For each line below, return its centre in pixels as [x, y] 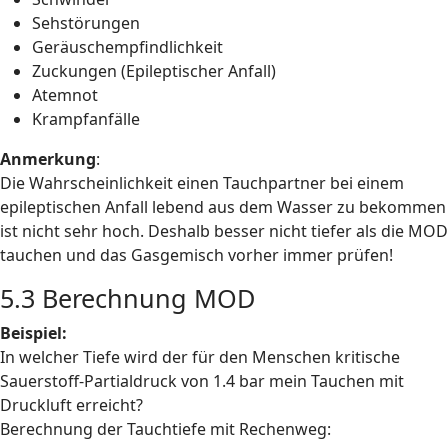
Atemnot [65, 95]
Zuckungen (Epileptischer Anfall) [154, 71]
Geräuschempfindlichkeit [127, 47]
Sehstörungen [86, 23]
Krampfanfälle [86, 119]
